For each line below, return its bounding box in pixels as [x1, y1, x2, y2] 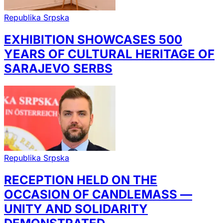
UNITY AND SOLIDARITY [4, 201, 148, 216]
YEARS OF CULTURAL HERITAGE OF [4, 47, 215, 62]
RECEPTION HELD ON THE [4, 172, 157, 187]
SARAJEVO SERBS [4, 61, 112, 76]
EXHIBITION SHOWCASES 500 [4, 32, 182, 47]
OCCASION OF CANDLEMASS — [4, 187, 192, 202]
